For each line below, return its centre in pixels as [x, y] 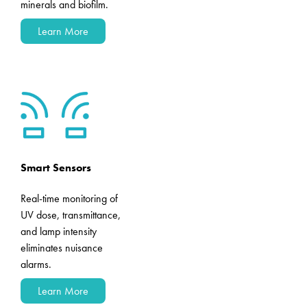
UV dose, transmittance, [71, 215]
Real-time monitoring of [69, 198]
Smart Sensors [56, 168]
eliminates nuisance [62, 248]
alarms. [36, 264]
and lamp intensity [59, 231]
